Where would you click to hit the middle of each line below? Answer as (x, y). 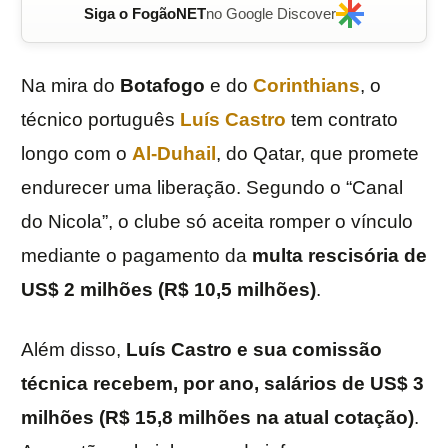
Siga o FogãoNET (145, 14)
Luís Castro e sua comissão (254, 350)
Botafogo (165, 86)
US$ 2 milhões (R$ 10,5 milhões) (168, 290)
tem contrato (344, 120)
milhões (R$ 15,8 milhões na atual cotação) (217, 418)
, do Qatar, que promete (317, 154)
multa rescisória (325, 256)
